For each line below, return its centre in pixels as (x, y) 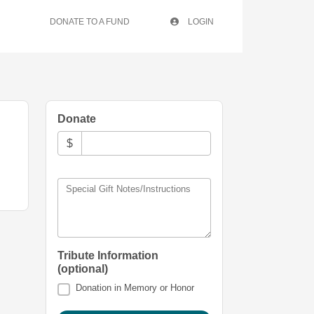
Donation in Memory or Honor (135, 288)
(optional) (83, 269)
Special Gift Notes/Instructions (128, 189)
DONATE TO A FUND (90, 22)
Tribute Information (108, 256)
